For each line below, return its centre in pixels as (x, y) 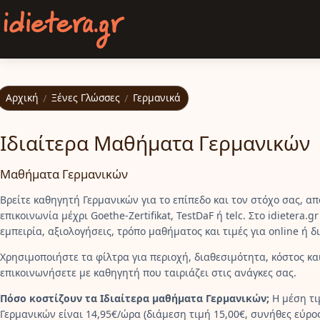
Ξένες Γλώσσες (86, 98)
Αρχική (22, 98)
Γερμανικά (157, 98)
